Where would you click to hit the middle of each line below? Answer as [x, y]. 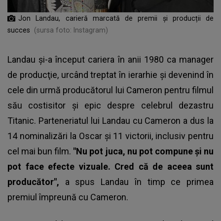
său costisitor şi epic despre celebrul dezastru [110, 105]
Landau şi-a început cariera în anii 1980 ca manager [110, 59]
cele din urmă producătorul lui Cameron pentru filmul [110, 90]
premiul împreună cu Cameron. [68, 197]
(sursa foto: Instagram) [71, 30]
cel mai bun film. [40, 151]
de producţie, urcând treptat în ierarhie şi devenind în [110, 74]
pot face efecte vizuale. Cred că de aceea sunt [110, 166]
